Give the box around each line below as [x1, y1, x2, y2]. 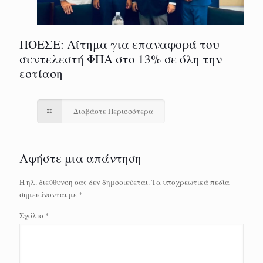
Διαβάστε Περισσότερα [73, 105, 154, 116]
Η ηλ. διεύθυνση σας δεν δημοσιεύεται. [19, 176, 150, 187]
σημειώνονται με [19, 188, 79, 200]
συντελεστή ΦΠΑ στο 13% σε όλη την [19, 50, 222, 67]
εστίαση [19, 65, 63, 82]
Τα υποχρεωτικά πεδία [151, 176, 230, 187]
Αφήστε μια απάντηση [19, 149, 141, 166]
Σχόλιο [19, 210, 45, 221]
